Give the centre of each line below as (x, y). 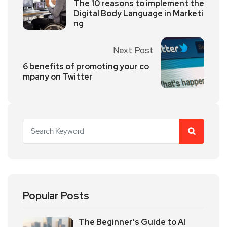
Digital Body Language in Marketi (138, 13)
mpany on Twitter (58, 77)
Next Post (133, 50)
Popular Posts (56, 195)
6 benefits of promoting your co (86, 66)
